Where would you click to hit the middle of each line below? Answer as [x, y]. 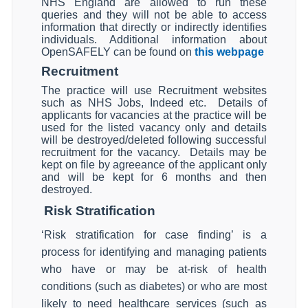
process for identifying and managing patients [154, 252]
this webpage [229, 52]
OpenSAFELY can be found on [118, 52]
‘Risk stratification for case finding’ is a [154, 235]
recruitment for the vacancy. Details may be [154, 152]
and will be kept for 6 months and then [154, 177]
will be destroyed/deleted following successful [154, 140]
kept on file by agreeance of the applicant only [154, 165]
